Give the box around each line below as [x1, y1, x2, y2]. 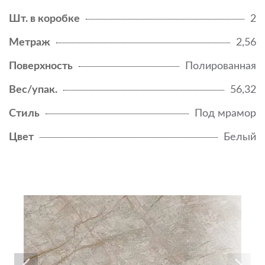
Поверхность [9, 61, 73, 72]
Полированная [185, 61, 256, 72]
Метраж [9, 37, 50, 49]
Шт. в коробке [9, 14, 80, 25]
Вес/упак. [9, 85, 57, 96]
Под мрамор [195, 108, 256, 119]
